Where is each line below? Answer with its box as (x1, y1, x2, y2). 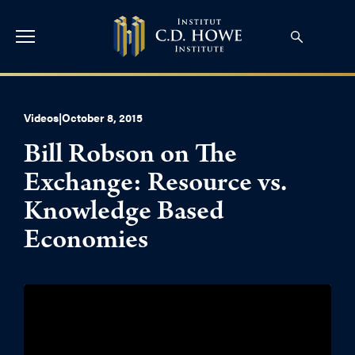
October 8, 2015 (62, 109, 143, 125)
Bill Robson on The (24, 143, 237, 171)
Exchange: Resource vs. (24, 171, 287, 200)
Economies (24, 228, 148, 257)
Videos (24, 109, 59, 125)
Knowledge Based (24, 200, 224, 228)
